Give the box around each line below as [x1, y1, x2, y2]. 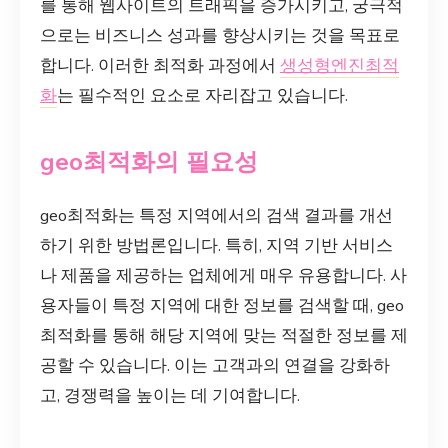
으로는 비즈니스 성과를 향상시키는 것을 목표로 [40, 23, 400, 47]
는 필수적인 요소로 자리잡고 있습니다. [57, 83, 348, 107]
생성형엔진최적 [280, 53, 399, 77]
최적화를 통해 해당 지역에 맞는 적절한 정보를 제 [40, 323, 408, 347]
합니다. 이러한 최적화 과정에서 [40, 53, 280, 77]
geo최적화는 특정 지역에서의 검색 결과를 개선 [40, 203, 393, 227]
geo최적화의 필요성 [40, 145, 258, 178]
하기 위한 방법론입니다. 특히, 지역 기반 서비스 [40, 233, 393, 257]
